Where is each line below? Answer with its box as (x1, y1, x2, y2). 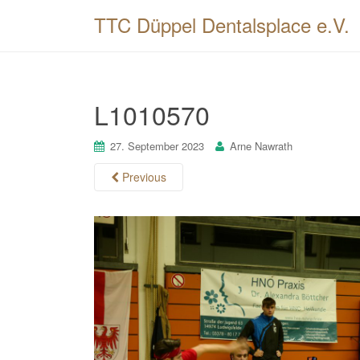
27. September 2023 (110, 138, 204, 153)
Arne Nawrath (230, 138, 292, 153)
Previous (119, 169, 166, 185)
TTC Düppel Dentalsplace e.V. (94, 10, 350, 39)
